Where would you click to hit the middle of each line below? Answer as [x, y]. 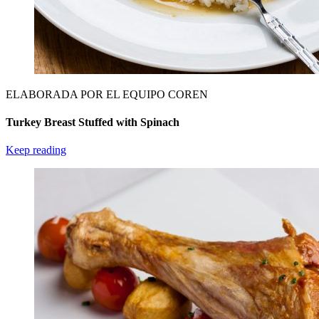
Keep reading [36, 150]
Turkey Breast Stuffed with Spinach [93, 122]
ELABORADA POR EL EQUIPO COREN [107, 94]
